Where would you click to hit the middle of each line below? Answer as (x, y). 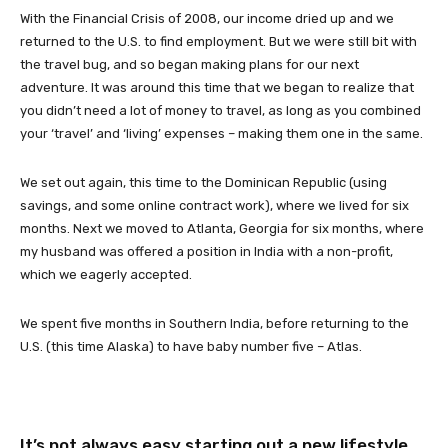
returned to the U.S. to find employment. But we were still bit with (218, 41)
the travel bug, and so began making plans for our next (189, 64)
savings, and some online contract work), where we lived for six (214, 205)
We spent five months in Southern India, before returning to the (214, 323)
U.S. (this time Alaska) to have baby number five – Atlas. (191, 346)
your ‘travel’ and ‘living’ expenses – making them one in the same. (221, 133)
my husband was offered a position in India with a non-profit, (206, 251)
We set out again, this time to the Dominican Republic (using (203, 182)
